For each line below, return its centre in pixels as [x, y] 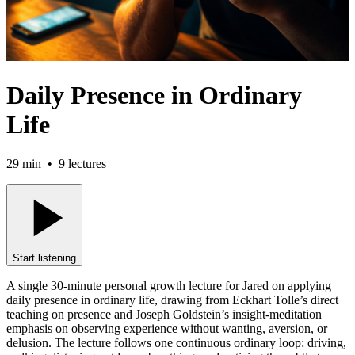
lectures [86, 163]
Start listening [44, 258]
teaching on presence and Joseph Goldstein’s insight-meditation [164, 314]
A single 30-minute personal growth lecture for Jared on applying [169, 285]
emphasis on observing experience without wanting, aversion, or [167, 328]
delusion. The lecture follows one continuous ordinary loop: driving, [176, 342]
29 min [24, 163]
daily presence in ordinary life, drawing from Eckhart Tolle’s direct [172, 300]
